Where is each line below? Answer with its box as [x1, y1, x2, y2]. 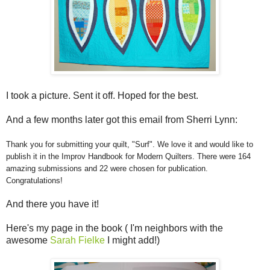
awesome [6, 234, 50, 245]
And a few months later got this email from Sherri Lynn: [6, 114, 240, 125]
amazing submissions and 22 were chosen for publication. [6, 163, 208, 173]
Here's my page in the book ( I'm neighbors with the [6, 222, 223, 233]
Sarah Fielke [50, 234, 105, 245]
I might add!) [105, 234, 160, 245]
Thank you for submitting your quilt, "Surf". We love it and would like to [6, 139, 253, 149]
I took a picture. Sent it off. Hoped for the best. [6, 90, 198, 101]
